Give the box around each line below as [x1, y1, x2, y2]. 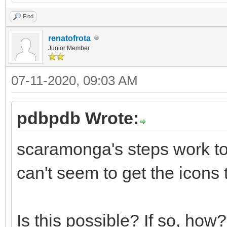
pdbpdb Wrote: [17, 108, 139, 128]
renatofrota [48, 33, 91, 43]
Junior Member [48, 44, 90, 52]
